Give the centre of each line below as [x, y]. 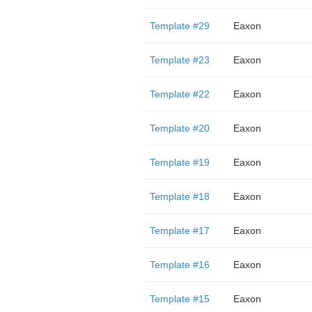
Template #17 [179, 231]
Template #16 [179, 265]
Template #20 [179, 128]
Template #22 [179, 94]
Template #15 [179, 299]
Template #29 [179, 26]
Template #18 [179, 196]
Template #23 [179, 60]
